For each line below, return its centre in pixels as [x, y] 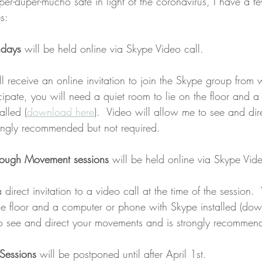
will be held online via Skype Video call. [112, 49]
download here [61, 112]
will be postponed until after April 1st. [121, 254]
